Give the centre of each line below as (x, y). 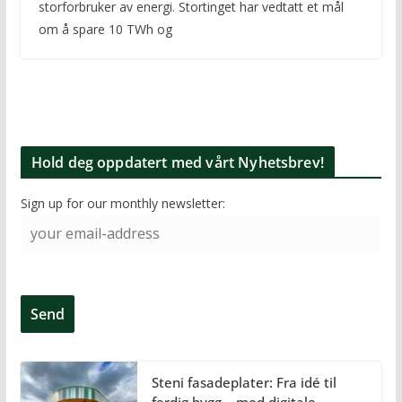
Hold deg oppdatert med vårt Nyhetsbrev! (177, 163)
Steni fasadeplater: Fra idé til (244, 383)
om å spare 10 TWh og (105, 30)
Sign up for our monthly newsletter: (122, 204)
